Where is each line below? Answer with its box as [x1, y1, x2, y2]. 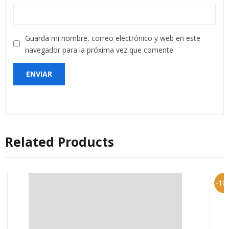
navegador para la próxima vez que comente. [25, 44, 175, 55]
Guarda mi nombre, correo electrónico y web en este [25, 33, 200, 43]
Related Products [5, 132, 114, 150]
